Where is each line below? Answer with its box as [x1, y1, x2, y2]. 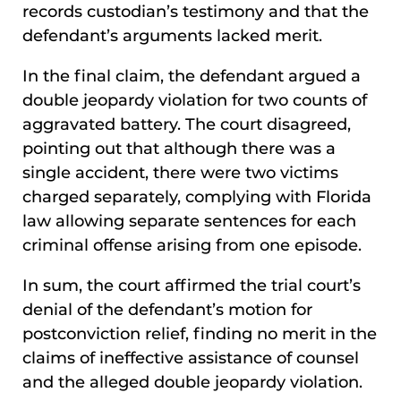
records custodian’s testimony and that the [22, 2, 369, 22]
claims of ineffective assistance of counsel [22, 348, 359, 369]
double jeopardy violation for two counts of [22, 90, 367, 111]
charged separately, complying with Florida [22, 187, 371, 208]
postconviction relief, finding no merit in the [22, 324, 377, 345]
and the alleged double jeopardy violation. [22, 372, 363, 393]
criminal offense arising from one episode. [22, 235, 362, 256]
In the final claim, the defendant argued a [22, 66, 361, 87]
